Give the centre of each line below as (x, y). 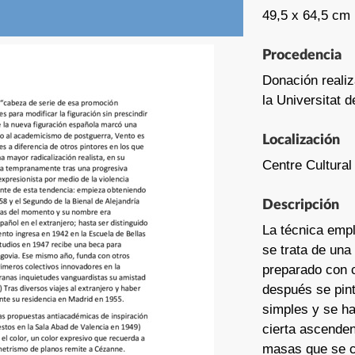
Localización (301, 140)
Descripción (301, 205)
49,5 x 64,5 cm (306, 15)
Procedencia (302, 55)
